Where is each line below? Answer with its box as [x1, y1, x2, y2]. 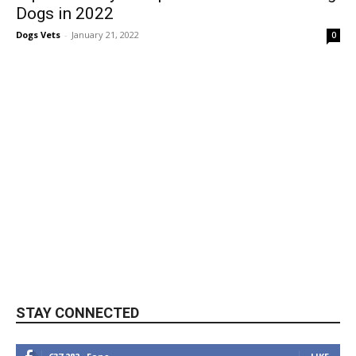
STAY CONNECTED [16, 304, 139, 321]
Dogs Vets [16, 29, 60, 41]
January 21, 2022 [72, 29, 139, 41]
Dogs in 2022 [16, 4, 114, 23]
